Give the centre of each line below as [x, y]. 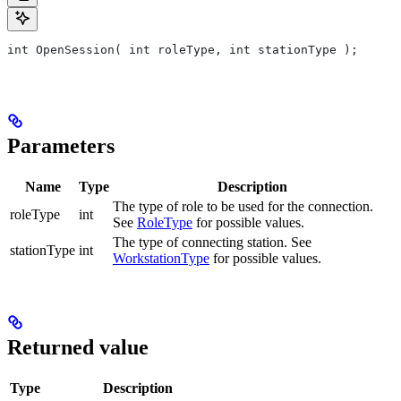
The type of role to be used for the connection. [243, 206]
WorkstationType [161, 258]
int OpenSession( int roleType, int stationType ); [183, 50]
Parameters [61, 146]
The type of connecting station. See [212, 242]
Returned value [78, 347]
